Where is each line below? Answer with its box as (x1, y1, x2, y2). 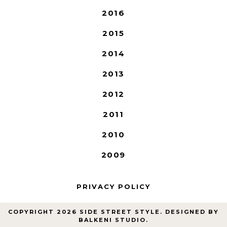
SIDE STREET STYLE (80, 208, 160, 216)
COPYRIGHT (8, 208, 57, 216)
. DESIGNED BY (160, 208, 219, 216)
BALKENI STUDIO (79, 216, 146, 224)
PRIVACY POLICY (76, 182, 150, 191)
